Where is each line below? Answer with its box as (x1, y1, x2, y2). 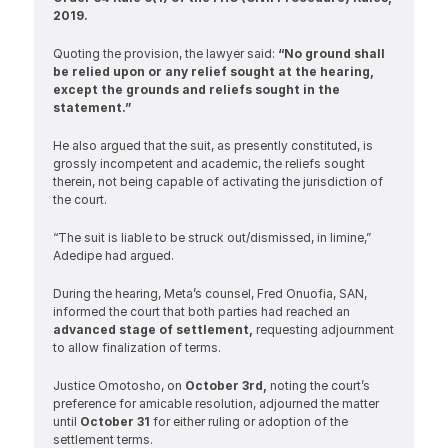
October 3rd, (184, 378, 270, 393)
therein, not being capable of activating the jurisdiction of (52, 174, 383, 189)
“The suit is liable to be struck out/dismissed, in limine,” (52, 230, 371, 245)
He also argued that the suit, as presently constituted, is (52, 138, 373, 153)
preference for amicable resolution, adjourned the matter (52, 396, 379, 411)
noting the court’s (269, 378, 370, 393)
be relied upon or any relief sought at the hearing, (52, 64, 374, 79)
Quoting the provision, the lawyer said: (52, 46, 278, 61)
